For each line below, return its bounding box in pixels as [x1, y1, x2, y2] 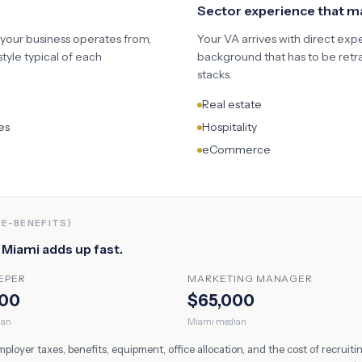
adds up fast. [40, 241, 123, 257]
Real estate [202, 97, 262, 112]
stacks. [197, 67, 232, 82]
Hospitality [202, 120, 257, 134]
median [214, 316, 246, 327]
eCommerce [202, 142, 271, 157]
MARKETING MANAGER [187, 272, 314, 284]
